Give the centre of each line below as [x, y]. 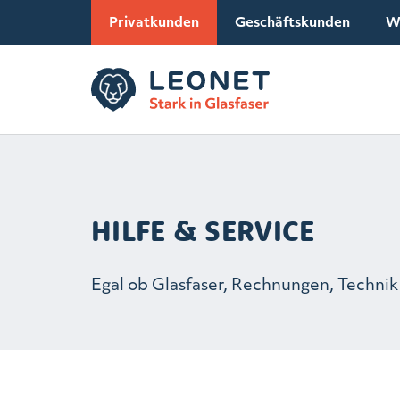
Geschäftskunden [292, 21]
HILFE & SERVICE [203, 230]
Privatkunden [154, 21]
